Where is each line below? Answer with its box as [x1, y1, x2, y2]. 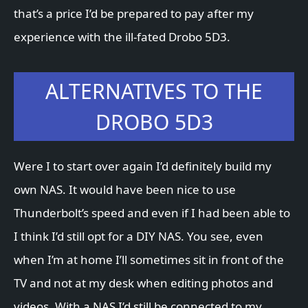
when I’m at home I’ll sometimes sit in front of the [14, 252, 284, 268]
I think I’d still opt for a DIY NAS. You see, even [14, 228, 263, 245]
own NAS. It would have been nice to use [14, 181, 236, 198]
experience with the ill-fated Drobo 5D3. [14, 29, 230, 45]
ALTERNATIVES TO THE [45, 77, 263, 106]
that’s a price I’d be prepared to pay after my [14, 5, 254, 22]
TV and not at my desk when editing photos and [14, 275, 273, 291]
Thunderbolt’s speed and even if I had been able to [14, 205, 290, 221]
